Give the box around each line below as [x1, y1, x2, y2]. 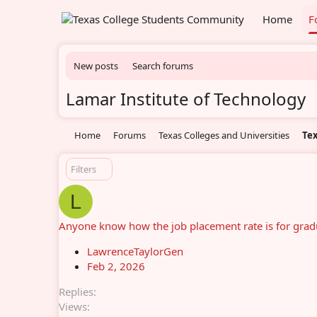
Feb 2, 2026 [87, 259, 145, 273]
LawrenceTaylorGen [87, 244, 183, 258]
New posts [74, 59, 118, 72]
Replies [59, 284, 93, 299]
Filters [71, 163, 96, 175]
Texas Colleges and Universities [158, 129, 290, 142]
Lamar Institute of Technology [66, 87, 306, 110]
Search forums [132, 59, 193, 72]
